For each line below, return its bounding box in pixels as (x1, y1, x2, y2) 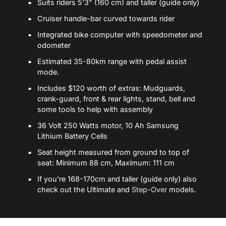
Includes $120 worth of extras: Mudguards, (37, 83, 185, 92)
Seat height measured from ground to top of (37, 147, 189, 156)
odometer (37, 40, 71, 49)
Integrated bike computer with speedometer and (37, 30, 202, 39)
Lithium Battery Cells (37, 131, 107, 140)
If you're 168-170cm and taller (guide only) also (37, 174, 197, 183)
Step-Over (132, 185, 167, 194)
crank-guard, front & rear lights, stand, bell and (37, 94, 195, 103)
